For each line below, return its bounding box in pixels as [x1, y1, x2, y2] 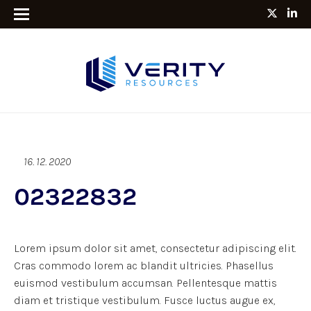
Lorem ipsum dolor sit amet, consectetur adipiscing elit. [14, 241, 296, 255]
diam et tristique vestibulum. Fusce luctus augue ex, [14, 293, 276, 307]
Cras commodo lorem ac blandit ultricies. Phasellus [14, 258, 274, 272]
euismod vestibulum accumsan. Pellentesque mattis [14, 276, 277, 289]
